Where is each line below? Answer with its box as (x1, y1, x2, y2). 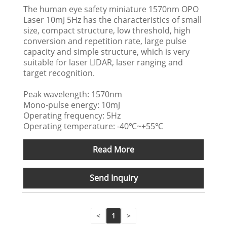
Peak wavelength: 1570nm (23, 88, 123, 100)
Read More (93, 143, 134, 155)
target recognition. (23, 67, 95, 79)
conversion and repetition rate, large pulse (23, 35, 187, 47)
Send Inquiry (89, 172, 138, 183)
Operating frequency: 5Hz (23, 109, 121, 121)
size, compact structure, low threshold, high (23, 24, 191, 36)
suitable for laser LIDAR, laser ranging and (23, 56, 183, 68)
